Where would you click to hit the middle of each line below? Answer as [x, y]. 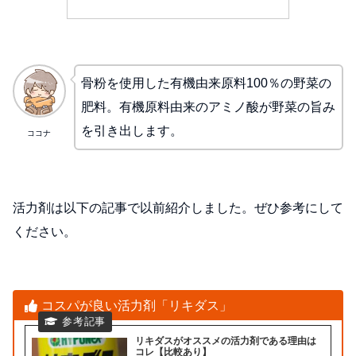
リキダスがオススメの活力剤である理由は [226, 341]
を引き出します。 [132, 131]
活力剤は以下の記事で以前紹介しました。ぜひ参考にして [178, 208]
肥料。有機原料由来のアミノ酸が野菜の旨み [208, 107]
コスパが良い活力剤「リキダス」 [136, 305]
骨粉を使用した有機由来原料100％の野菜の [206, 83]
